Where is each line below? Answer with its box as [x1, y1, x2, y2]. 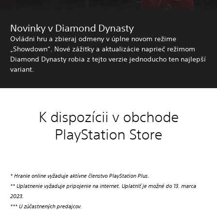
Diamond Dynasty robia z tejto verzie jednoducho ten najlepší [10, 54, 206, 63]
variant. [10, 64, 34, 74]
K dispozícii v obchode [38, 108, 179, 125]
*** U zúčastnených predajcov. [10, 202, 82, 210]
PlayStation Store [55, 125, 162, 143]
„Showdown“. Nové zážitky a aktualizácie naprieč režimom [10, 44, 195, 53]
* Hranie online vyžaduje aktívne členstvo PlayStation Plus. [10, 171, 149, 180]
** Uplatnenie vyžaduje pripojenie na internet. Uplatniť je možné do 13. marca [10, 182, 196, 190]
